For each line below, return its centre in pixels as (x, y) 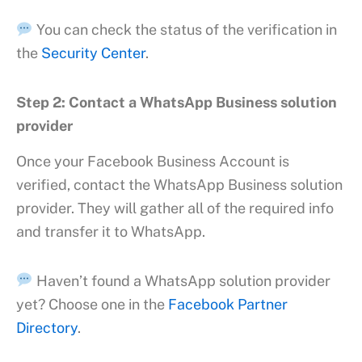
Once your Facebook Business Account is (153, 162)
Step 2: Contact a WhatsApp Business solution (177, 102)
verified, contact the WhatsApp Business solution (179, 185)
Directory (47, 327)
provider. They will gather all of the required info (175, 208)
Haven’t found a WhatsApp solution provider (181, 280)
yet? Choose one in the (92, 304)
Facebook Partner (228, 304)
